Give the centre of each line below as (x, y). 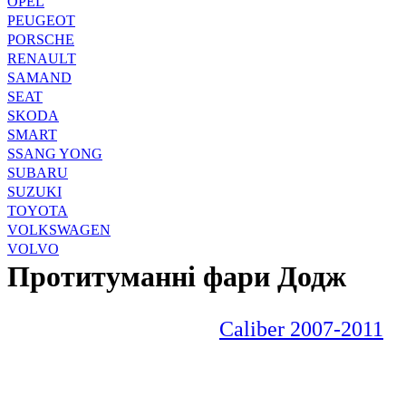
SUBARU (38, 172)
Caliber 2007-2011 (301, 329)
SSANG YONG (55, 153)
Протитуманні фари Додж (177, 276)
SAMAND (39, 77)
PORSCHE (41, 39)
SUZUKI (34, 191)
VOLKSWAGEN (59, 229)
